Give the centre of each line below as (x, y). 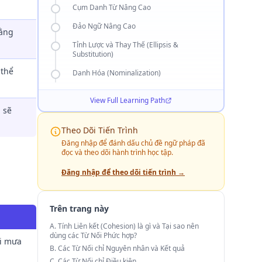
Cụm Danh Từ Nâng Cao (112, 7)
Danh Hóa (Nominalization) (117, 73)
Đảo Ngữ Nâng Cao (104, 26)
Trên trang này (79, 208)
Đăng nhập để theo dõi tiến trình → (123, 172)
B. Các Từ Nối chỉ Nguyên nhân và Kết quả (117, 248)
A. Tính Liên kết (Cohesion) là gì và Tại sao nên (124, 226)
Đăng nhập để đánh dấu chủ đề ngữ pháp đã (133, 143)
